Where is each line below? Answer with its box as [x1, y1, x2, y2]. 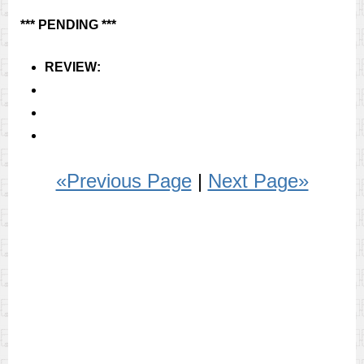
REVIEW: [45, 60, 101, 74]
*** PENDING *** [20, 18, 116, 32]
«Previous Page [55, 170, 192, 192]
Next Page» [207, 170, 309, 192]
